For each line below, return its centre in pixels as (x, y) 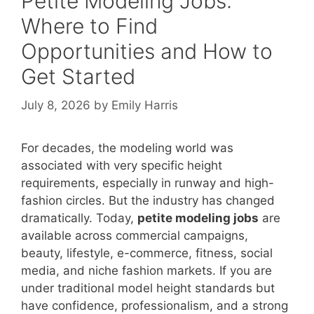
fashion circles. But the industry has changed (148, 201)
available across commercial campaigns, (135, 236)
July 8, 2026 (56, 105)
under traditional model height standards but (148, 288)
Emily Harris (145, 105)
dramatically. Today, (79, 218)
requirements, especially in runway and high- (148, 183)
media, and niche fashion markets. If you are (146, 271)
